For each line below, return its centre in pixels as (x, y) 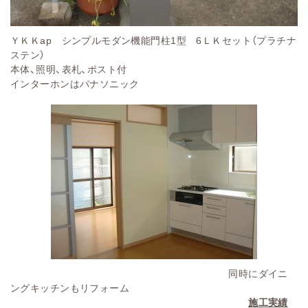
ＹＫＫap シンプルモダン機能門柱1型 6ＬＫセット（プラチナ (154, 40)
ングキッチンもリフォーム (70, 288)
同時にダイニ (258, 273)
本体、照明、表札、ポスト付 (69, 69)
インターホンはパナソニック (75, 84)
